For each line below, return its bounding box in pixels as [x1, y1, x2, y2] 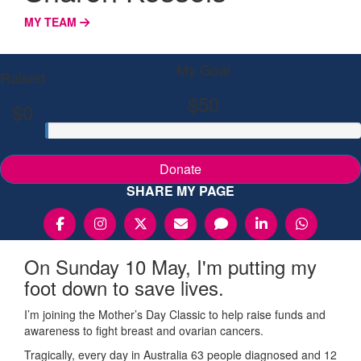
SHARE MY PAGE [127, 180, 234, 200]
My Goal [176, 58, 230, 80]
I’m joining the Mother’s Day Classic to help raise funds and [24, 305, 326, 322]
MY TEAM [24, 13, 80, 30]
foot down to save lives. [24, 272, 224, 301]
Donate [160, 159, 201, 178]
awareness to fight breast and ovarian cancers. [24, 322, 263, 338]
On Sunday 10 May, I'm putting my [24, 251, 317, 280]
